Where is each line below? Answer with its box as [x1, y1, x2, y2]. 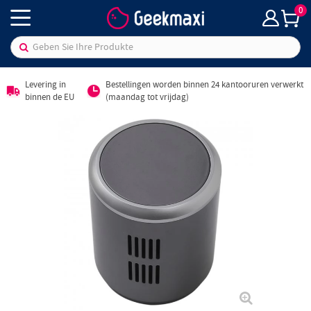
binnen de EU [24, 90, 74, 103]
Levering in [24, 78, 66, 91]
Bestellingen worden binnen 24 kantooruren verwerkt [105, 78, 303, 91]
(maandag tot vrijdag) [105, 90, 189, 103]
